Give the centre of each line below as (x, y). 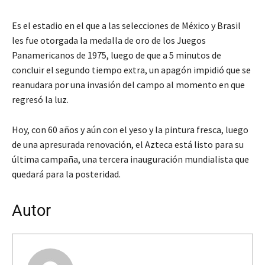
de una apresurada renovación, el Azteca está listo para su (128, 145)
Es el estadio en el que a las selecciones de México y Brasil (126, 26)
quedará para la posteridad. (66, 174)
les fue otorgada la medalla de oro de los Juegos (109, 41)
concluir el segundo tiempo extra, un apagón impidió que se (131, 70)
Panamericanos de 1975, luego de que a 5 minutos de (117, 55)
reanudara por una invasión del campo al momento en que (128, 85)
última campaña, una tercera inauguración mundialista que (130, 159)
